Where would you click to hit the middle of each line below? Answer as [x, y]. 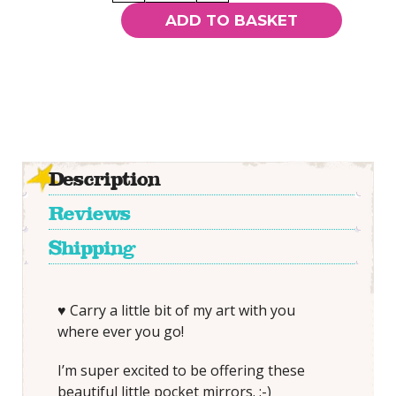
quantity [167, 89]
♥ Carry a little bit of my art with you [176, 310]
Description [104, 179]
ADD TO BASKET [231, 20]
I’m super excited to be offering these [181, 370]
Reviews [89, 213]
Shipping [91, 248]
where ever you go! [120, 331]
